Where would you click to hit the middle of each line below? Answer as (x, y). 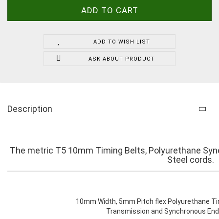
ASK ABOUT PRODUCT (122, 59)
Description (30, 109)
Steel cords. (191, 160)
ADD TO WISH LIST (121, 42)
